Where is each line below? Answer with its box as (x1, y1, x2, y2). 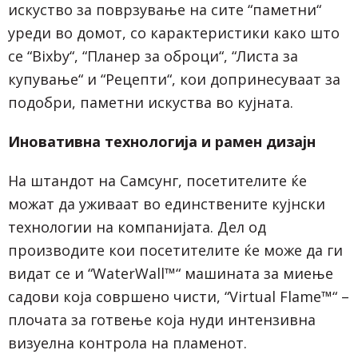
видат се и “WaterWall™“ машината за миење (8, 263, 333, 283)
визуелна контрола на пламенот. (8, 332, 247, 352)
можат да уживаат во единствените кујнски (8, 193, 325, 213)
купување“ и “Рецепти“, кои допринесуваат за (8, 69, 340, 89)
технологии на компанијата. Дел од (8, 217, 266, 237)
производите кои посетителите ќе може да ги (8, 240, 343, 260)
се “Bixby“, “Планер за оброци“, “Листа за (8, 46, 298, 66)
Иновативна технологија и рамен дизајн (8, 131, 316, 151)
